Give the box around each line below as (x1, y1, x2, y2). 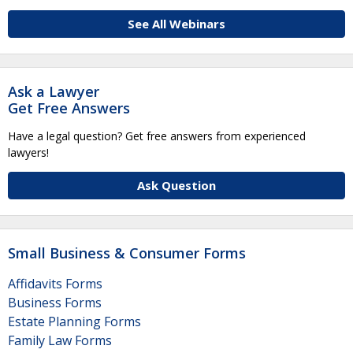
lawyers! (8, 144, 49, 160)
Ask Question (137, 176, 216, 193)
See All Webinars (128, 15, 225, 32)
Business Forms (8, 293, 102, 311)
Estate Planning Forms (8, 312, 141, 330)
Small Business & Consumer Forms (8, 243, 246, 262)
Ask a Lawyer (8, 81, 99, 101)
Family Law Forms (8, 331, 112, 349)
